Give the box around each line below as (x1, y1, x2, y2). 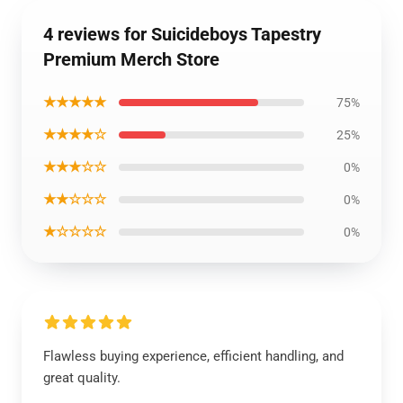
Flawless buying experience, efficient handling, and (43, 348, 344, 364)
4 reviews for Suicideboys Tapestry (43, 23, 321, 45)
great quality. (43, 370, 121, 386)
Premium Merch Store (43, 49, 219, 70)
